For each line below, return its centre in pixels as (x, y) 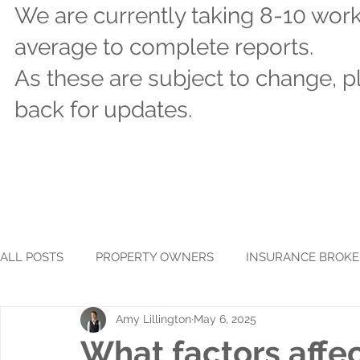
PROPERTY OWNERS (155, 258)
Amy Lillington (153, 319)
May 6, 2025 (225, 319)
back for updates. (103, 110)
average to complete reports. (164, 47)
